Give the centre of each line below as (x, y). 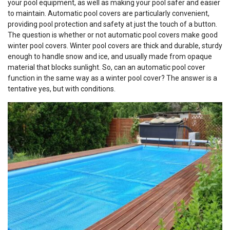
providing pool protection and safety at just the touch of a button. (112, 24)
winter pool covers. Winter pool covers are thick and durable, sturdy (115, 46)
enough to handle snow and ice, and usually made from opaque (110, 56)
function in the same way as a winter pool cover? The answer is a (112, 78)
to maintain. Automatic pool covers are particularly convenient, (109, 13)
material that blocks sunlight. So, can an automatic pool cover (107, 67)
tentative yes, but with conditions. (62, 89)
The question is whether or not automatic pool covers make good (113, 35)
